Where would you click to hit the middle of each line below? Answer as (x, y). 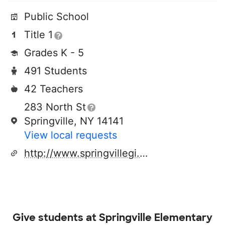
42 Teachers (53, 89)
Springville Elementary (156, 217)
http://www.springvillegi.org (144, 153)
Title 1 (38, 35)
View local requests (71, 135)
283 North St (55, 107)
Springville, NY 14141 (74, 121)
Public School (57, 17)
